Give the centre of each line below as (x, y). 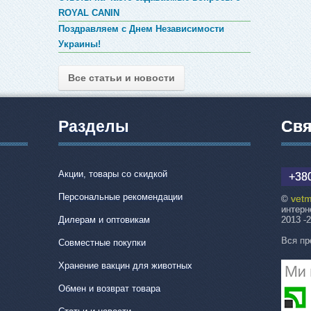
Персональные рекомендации (120, 196)
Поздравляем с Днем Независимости (141, 28)
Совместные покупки (102, 242)
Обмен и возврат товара (109, 288)
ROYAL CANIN (89, 12)
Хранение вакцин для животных (125, 265)
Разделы (93, 127)
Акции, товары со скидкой (112, 174)
